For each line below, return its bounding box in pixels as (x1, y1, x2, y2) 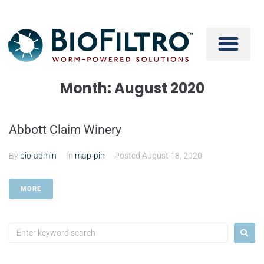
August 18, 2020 (142, 150, 202, 160)
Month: (60, 78, 114, 98)
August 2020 (114, 78, 204, 98)
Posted (114, 150, 142, 160)
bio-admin (20, 150, 57, 160)
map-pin (75, 150, 105, 160)
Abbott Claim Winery (9, 122, 121, 137)
